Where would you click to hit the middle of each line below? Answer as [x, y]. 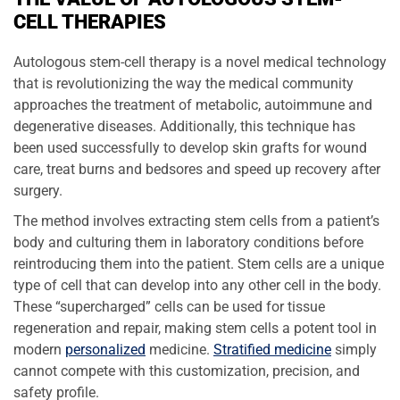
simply [354, 350]
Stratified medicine [272, 350]
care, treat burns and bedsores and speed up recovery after [197, 169]
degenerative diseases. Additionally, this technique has [184, 126]
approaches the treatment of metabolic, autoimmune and [193, 104]
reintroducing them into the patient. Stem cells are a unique [199, 264]
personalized [105, 350]
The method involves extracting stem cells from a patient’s [196, 221]
